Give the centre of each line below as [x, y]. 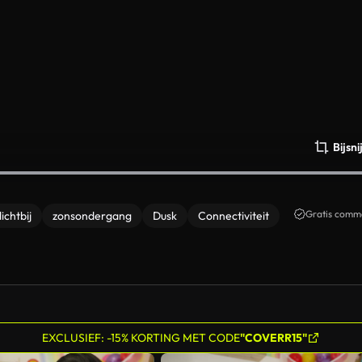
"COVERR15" [274, 338]
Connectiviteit [234, 216]
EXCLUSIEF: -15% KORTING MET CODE [141, 338]
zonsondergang [92, 216]
